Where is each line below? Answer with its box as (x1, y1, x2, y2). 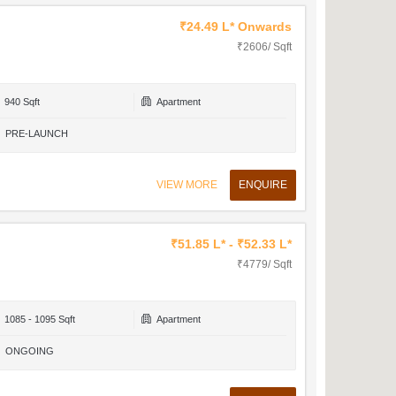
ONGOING (4, 346, 54, 356)
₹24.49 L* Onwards (179, 19, 292, 34)
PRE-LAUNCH (4, 128, 68, 139)
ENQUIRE (238, 179, 287, 191)
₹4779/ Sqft (236, 258, 292, 270)
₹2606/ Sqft (236, 41, 292, 53)
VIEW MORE (156, 179, 217, 191)
